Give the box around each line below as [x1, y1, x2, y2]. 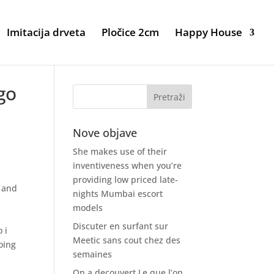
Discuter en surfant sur [73, 220, 169, 232]
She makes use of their [73, 146, 168, 157]
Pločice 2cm [102, 25, 159, 39]
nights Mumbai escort [73, 188, 163, 199]
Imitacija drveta [7, 25, 86, 39]
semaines [73, 248, 113, 260]
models [73, 202, 103, 213]
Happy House [175, 25, 242, 39]
